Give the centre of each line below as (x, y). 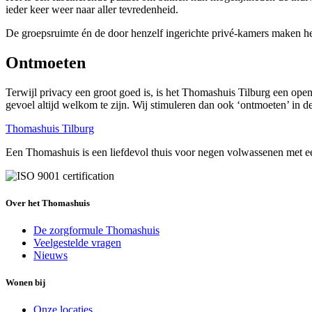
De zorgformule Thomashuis (96, 230)
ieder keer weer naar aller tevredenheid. (93, 9)
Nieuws (50, 255)
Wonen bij (25, 283)
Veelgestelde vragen (77, 242)
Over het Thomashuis (48, 203)
